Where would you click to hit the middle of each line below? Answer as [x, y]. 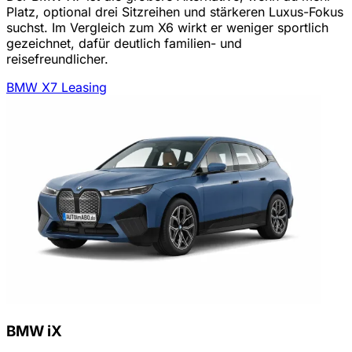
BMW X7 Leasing [57, 87]
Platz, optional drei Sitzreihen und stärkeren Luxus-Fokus [175, 11]
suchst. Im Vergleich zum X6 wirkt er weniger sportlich [167, 27]
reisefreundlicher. [57, 59]
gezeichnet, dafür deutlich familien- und [124, 43]
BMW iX [34, 332]
